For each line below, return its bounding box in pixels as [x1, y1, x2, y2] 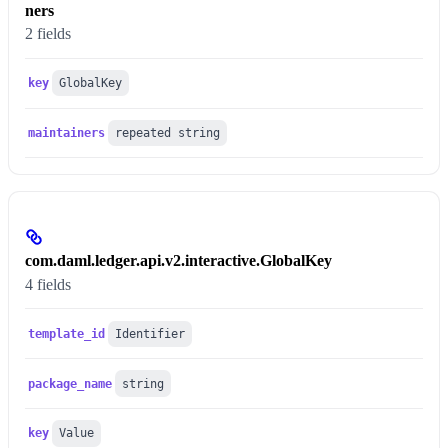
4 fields [25, 276, 71, 294]
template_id [28, 326, 106, 341]
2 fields [25, 25, 71, 43]
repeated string [115, 125, 221, 140]
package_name [28, 376, 113, 391]
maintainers [28, 125, 106, 140]
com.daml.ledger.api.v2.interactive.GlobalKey [25, 252, 332, 270]
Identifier [115, 326, 186, 341]
